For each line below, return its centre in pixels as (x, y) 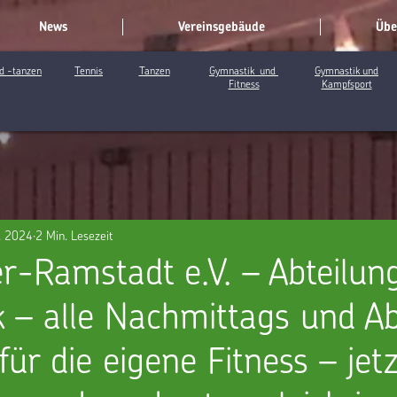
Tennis (89, 70)
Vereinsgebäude (222, 27)
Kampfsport (346, 84)
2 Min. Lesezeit (74, 234)
